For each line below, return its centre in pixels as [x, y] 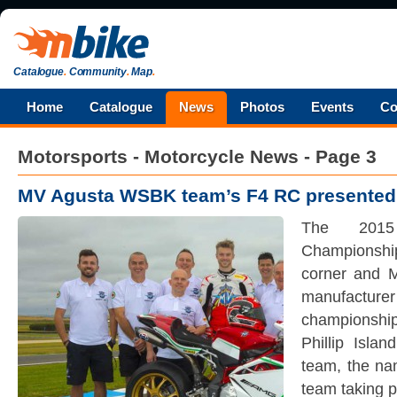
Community [96, 72]
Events [332, 107]
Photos [262, 107]
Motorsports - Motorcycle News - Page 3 [197, 156]
